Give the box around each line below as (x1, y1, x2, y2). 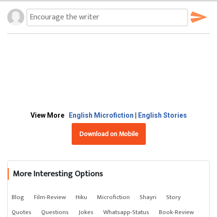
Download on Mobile (79, 128, 138, 139)
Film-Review (34, 191, 66, 202)
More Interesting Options (13, 167, 103, 181)
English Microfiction (68, 111, 135, 119)
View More (30, 111, 69, 119)
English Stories (138, 111, 187, 119)
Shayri (139, 191, 156, 202)
